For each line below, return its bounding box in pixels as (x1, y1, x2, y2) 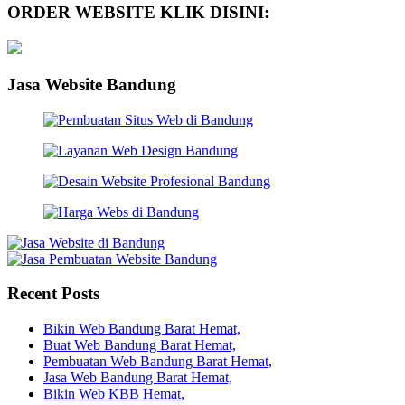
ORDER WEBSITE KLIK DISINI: (7, 3, 269, 23)
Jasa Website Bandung (7, 74, 176, 94)
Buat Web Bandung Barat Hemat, (43, 337, 236, 353)
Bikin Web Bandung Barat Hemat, (43, 321, 240, 336)
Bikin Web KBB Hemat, (43, 386, 184, 401)
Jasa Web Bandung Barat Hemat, (43, 370, 232, 385)
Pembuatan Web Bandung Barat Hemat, (43, 353, 272, 369)
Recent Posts (7, 284, 99, 304)
